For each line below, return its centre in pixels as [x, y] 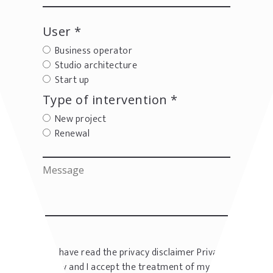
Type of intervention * [110, 99]
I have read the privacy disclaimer [126, 252]
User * [62, 31]
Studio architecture [96, 65]
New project [80, 119]
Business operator [94, 51]
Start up [72, 80]
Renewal [72, 133]
